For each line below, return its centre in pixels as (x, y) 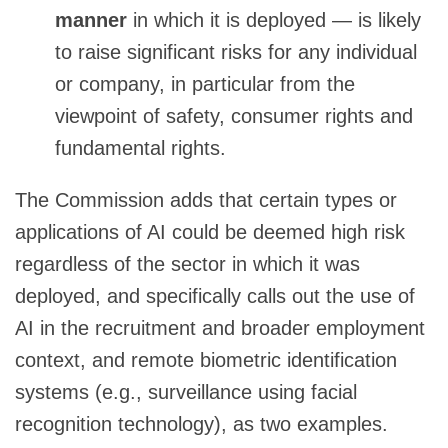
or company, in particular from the (205, 83)
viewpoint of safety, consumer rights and (234, 115)
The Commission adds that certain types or (206, 199)
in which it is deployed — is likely (274, 19)
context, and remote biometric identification (206, 359)
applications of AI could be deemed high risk (210, 231)
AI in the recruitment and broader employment (220, 327)
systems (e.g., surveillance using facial (186, 391)
